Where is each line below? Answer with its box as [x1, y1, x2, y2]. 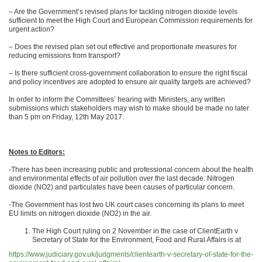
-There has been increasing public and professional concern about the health [9, 166, 253, 174]
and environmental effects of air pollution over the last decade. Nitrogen [9, 174, 235, 182]
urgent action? [9, 25, 54, 33]
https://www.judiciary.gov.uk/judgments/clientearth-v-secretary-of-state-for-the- [9, 250, 253, 258]
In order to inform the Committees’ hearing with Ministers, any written [9, 95, 225, 104]
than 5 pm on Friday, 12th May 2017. [9, 113, 124, 121]
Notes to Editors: [9, 148, 65, 156]
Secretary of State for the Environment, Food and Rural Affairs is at [32, 236, 241, 244]
